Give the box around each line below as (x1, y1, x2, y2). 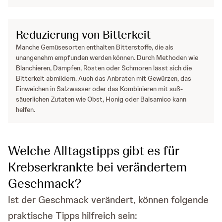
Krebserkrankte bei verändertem (8, 159, 187, 176)
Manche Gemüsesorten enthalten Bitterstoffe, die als (16, 43, 173, 52)
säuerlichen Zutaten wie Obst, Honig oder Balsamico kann (16, 95, 186, 104)
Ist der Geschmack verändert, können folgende (8, 193, 209, 207)
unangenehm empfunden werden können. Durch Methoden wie (16, 53, 198, 62)
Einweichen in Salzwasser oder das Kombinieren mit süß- (16, 84, 183, 94)
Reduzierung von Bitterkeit (16, 27, 151, 43)
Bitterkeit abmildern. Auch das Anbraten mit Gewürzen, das (16, 74, 191, 83)
